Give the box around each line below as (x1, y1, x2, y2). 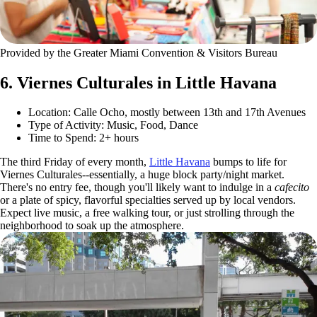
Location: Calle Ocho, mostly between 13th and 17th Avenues (28, 106, 306, 119)
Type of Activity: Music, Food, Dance (28, 119, 198, 132)
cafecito (275, 181, 309, 194)
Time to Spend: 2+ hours (28, 132, 139, 144)
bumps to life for (210, 156, 287, 168)
